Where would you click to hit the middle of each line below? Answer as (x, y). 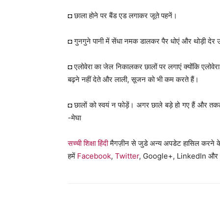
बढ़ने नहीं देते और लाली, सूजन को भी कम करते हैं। (133, 79)
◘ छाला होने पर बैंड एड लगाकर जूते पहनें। (123, 15)
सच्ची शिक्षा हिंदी (88, 143)
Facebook (94, 156)
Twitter (127, 156)
